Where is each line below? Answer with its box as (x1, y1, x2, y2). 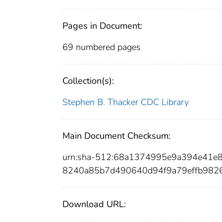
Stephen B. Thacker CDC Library (62, 96, 189, 109)
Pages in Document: (62, 20, 142, 32)
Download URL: (62, 198, 126, 211)
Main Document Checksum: (62, 130, 170, 142)
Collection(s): (62, 75, 114, 87)
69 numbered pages (62, 41, 141, 54)
